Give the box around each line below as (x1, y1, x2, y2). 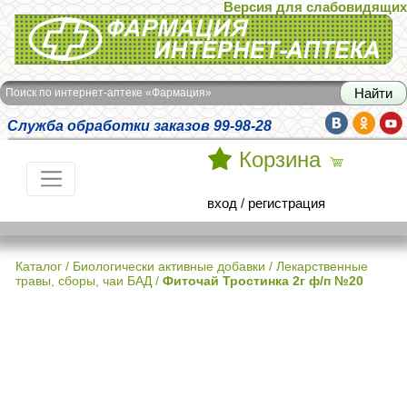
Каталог (15, 259, 62, 273)
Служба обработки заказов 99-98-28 (7, 117, 272, 134)
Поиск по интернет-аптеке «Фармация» (5, 86, 212, 99)
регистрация (248, 195, 325, 211)
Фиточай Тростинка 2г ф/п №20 (163, 273, 363, 288)
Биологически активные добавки (73, 259, 265, 273)
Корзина (239, 148, 321, 172)
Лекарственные (276, 259, 368, 273)
